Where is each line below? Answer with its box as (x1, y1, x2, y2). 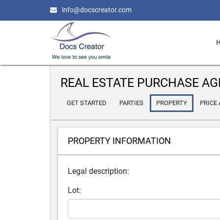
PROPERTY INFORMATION (68, 136, 171, 146)
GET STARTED (67, 99, 107, 107)
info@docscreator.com (62, 6, 132, 14)
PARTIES (119, 99, 143, 107)
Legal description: (68, 166, 129, 176)
